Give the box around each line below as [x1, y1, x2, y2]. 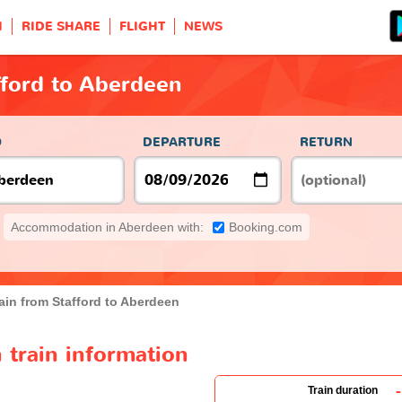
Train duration [308, 383, 378, 397]
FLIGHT [119, 18, 165, 35]
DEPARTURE [143, 133, 221, 151]
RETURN [300, 133, 353, 151]
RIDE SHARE [22, 18, 100, 35]
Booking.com [229, 219, 302, 234]
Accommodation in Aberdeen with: [11, 219, 204, 234]
